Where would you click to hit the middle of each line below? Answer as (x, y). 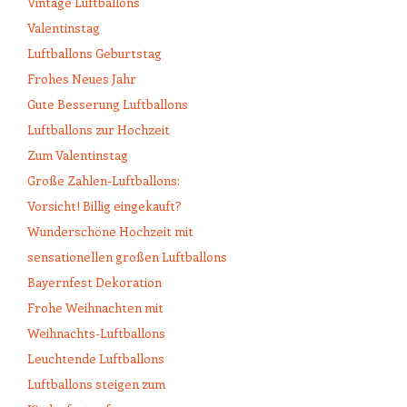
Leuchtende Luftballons (96, 359)
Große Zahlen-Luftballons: (104, 181)
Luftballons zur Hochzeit (99, 130)
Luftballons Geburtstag (94, 54)
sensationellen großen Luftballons (127, 257)
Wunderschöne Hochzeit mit (110, 232)
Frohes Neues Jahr (82, 79)
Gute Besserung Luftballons (108, 104)
